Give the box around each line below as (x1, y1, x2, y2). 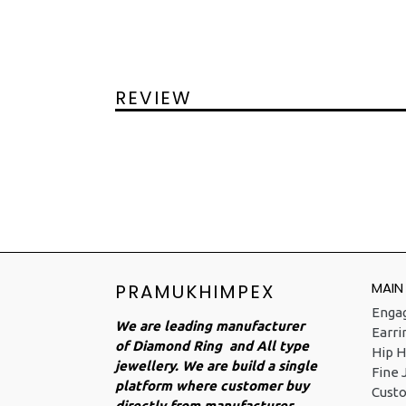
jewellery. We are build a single (115, 358, 317, 374)
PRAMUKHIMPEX (115, 279, 275, 305)
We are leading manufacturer (115, 318, 304, 334)
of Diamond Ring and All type (115, 338, 309, 354)
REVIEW (115, 84, 192, 111)
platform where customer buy (115, 378, 309, 394)
